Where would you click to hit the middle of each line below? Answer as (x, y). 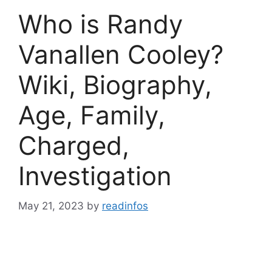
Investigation (95, 176)
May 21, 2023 (51, 206)
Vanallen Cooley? (121, 54)
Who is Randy (100, 24)
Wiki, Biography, (115, 85)
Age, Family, (92, 115)
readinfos (125, 206)
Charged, (74, 145)
